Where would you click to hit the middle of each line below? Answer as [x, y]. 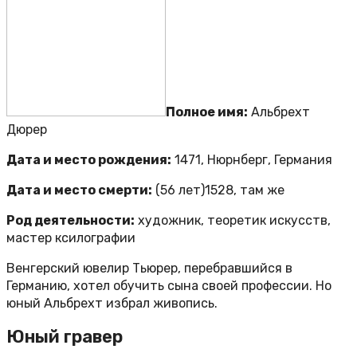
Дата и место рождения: [89, 160]
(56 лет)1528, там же [218, 190]
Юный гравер [65, 337]
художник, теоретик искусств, [233, 221]
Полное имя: [207, 112]
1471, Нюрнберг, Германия [252, 160]
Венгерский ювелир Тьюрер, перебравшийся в [149, 269]
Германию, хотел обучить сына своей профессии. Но [169, 286]
